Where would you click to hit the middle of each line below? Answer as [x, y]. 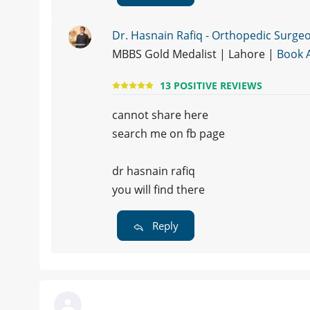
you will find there [158, 190]
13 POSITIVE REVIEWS [211, 85]
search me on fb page [168, 134]
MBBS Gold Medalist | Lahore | [194, 54]
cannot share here [160, 115]
